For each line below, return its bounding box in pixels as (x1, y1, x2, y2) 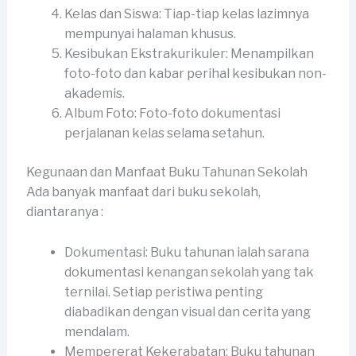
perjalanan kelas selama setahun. (64, 126, 265, 141)
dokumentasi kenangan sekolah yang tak (64, 265, 314, 281)
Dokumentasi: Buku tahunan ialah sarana (64, 245, 309, 261)
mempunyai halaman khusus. (64, 26, 236, 42)
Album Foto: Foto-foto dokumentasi (64, 106, 281, 122)
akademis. (64, 86, 125, 102)
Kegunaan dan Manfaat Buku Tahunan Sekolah (25, 164, 308, 180)
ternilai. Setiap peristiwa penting (64, 284, 263, 300)
